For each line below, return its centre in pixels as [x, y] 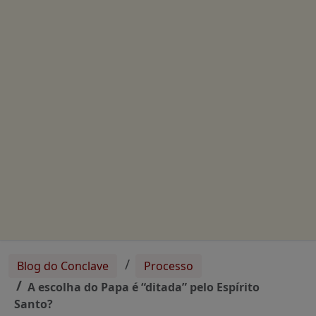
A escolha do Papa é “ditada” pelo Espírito [144, 287]
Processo [169, 266]
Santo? [34, 304]
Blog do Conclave [63, 266]
